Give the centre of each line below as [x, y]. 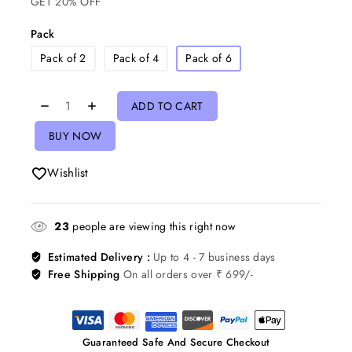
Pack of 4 [136, 58]
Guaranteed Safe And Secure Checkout [176, 342]
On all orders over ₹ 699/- [188, 274]
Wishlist [68, 173]
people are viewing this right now [152, 226]
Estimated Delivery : [101, 257]
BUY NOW [75, 136]
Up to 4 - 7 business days [214, 257]
